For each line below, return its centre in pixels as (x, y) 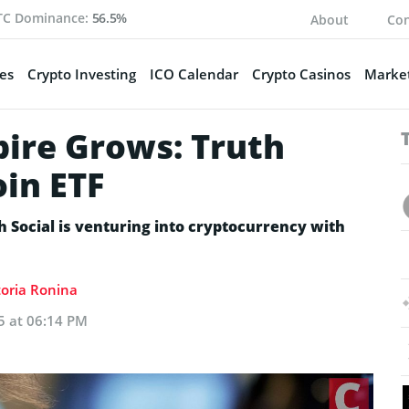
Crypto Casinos (301, 73)
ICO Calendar (194, 73)
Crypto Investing (81, 73)
